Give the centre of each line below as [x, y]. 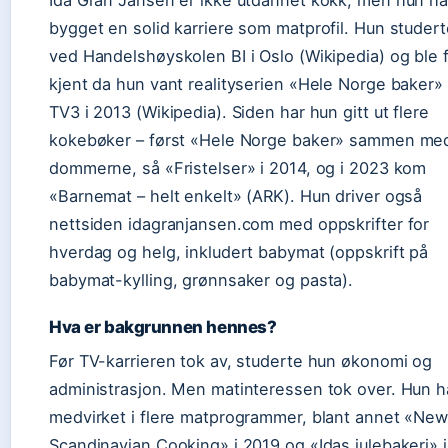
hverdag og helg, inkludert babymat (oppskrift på [239, 252]
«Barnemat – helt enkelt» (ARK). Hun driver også [236, 196]
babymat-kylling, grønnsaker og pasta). [201, 280]
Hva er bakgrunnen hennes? [163, 327]
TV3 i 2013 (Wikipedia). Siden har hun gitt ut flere [239, 112]
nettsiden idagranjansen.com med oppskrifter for [239, 224]
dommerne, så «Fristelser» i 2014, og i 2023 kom [238, 168]
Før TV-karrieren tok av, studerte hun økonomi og [241, 361]
